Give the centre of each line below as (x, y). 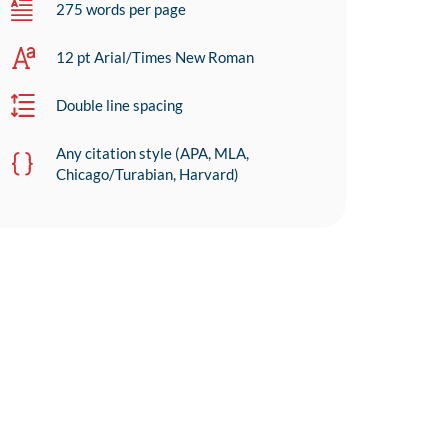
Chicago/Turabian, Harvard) (148, 174)
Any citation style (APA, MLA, (153, 153)
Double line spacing (120, 105)
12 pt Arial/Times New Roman (155, 57)
